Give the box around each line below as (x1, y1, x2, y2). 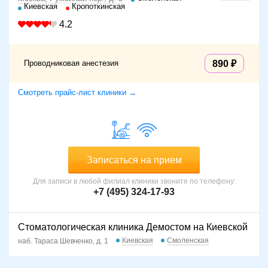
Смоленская (167, 236, 209, 245)
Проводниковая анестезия (24, 58, 118, 68)
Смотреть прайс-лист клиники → (18, 87, 136, 97)
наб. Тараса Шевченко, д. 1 (18, 236, 108, 245)
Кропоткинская (72, 1, 125, 11)
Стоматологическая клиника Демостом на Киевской (18, 221, 248, 232)
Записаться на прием (86, 154, 182, 165)
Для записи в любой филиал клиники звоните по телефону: (32, 176, 236, 185)
